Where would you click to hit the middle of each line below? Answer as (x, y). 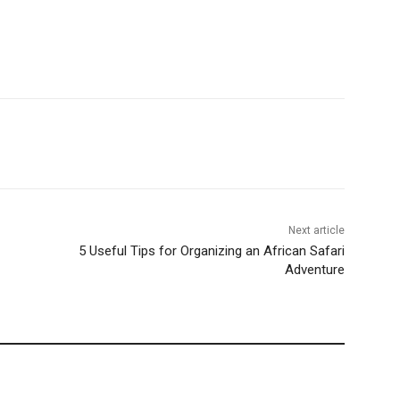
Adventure (314, 270)
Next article (316, 231)
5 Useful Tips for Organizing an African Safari (211, 251)
